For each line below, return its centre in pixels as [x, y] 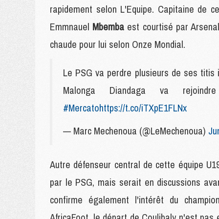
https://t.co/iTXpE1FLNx [143, 108]
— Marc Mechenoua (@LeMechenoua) [136, 131]
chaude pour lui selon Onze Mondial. [118, 44]
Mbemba [110, 27]
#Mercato [81, 108]
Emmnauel [71, 27]
